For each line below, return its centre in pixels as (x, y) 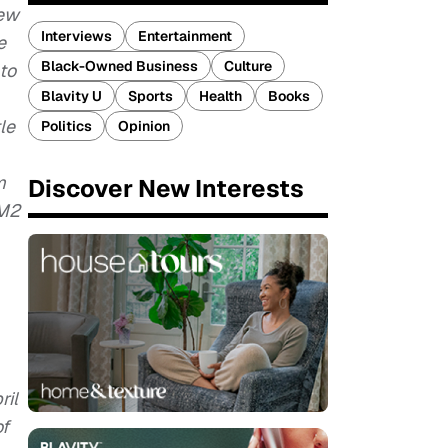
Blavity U (71, 96)
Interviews (76, 36)
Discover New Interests (166, 188)
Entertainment (185, 36)
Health (220, 96)
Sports (150, 96)
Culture (248, 66)
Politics (66, 126)
